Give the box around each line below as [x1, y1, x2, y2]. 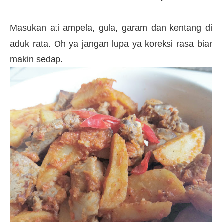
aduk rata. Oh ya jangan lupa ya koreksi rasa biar [10, 38, 212, 49]
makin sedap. [10, 54, 63, 64]
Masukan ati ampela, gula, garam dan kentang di [10, 22, 212, 33]
